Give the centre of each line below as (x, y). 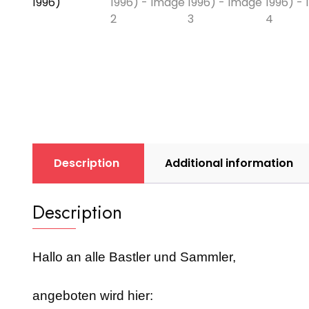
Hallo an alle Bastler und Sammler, (134, 257)
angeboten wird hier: (93, 296)
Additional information (229, 163)
